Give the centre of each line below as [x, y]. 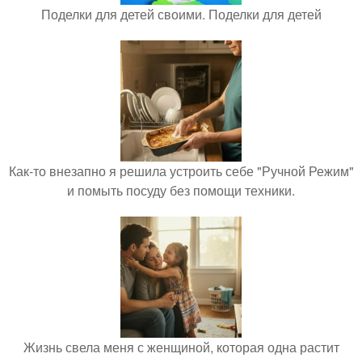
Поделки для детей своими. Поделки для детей [181, 15]
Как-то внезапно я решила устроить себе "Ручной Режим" [181, 171]
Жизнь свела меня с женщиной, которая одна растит [181, 347]
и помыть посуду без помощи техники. [181, 191]
